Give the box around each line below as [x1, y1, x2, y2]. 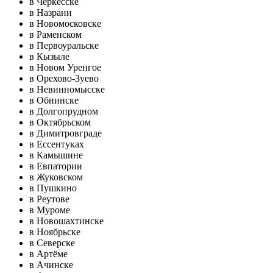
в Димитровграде [29, 128, 102, 138]
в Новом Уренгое [29, 62, 101, 73]
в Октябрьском [29, 117, 91, 127]
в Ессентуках [29, 139, 84, 149]
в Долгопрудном [29, 106, 98, 116]
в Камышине [29, 150, 83, 160]
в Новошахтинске [29, 216, 104, 226]
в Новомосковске [29, 18, 101, 29]
